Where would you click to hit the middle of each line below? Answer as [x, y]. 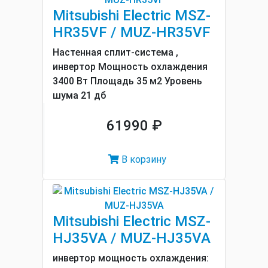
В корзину [143, 159]
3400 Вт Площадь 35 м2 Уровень [127, 81]
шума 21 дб [79, 95]
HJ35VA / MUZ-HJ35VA [132, 238]
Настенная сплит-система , [115, 52]
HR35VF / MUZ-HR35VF [132, 32]
